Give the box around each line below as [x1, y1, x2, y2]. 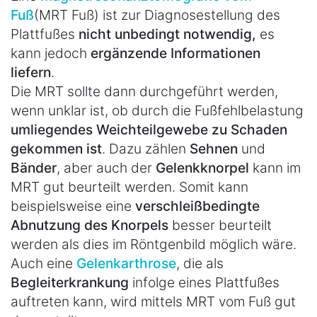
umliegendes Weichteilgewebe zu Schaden [11, 120, 287, 138]
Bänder [11, 158, 57, 176]
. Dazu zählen [102, 139, 190, 157]
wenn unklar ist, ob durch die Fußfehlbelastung [11, 101, 304, 119]
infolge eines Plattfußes [132, 273, 279, 291]
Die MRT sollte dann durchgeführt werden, [11, 82, 278, 100]
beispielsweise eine [11, 197, 132, 214]
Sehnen [190, 139, 241, 157]
